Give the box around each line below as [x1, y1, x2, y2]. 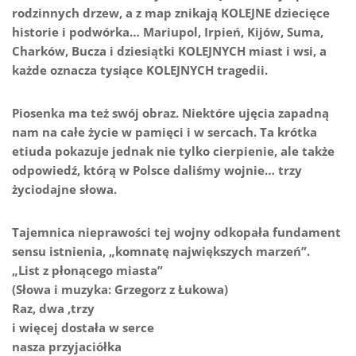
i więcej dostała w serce [12, 319, 154, 336]
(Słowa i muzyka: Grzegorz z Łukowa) [12, 281, 228, 298]
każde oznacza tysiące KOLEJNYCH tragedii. [12, 62, 268, 79]
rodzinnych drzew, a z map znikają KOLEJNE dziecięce [12, 5, 330, 21]
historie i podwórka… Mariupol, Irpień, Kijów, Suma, [12, 24, 323, 41]
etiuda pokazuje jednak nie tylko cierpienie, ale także [12, 143, 335, 160]
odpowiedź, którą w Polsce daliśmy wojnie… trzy [12, 162, 302, 179]
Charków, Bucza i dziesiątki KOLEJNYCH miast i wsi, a [12, 43, 327, 60]
